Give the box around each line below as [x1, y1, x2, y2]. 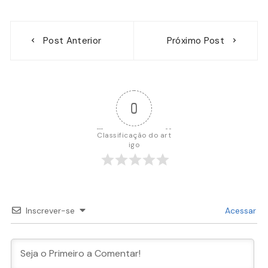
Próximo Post [166, 34, 224, 47]
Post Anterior [42, 34, 102, 47]
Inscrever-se [26, 205, 75, 216]
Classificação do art [97, 130, 171, 140]
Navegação [10, 19, 100, 40]
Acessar [222, 205, 256, 216]
